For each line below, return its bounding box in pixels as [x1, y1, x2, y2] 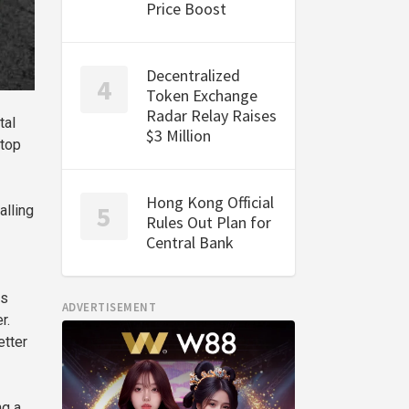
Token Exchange [145, 85, 257, 106]
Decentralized [145, 65, 240, 86]
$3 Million [145, 125, 211, 146]
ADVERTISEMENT [61, 299, 157, 315]
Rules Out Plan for [145, 212, 271, 233]
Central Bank [145, 232, 234, 253]
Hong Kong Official [145, 192, 274, 213]
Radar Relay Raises [145, 105, 277, 126]
